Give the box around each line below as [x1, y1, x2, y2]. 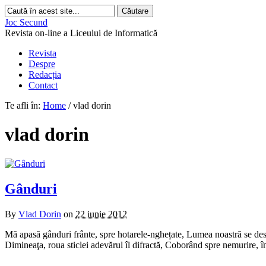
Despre [28, 59, 55, 69]
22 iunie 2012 [75, 208, 127, 219]
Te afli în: [5, 100, 40, 110]
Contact [28, 80, 58, 90]
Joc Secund [5, 17, 47, 27]
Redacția [28, 69, 61, 80]
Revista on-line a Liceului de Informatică [5, 28, 157, 38]
